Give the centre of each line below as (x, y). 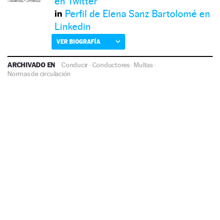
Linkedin (73, 26)
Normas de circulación (39, 73)
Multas (143, 65)
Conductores (111, 65)
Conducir (75, 65)
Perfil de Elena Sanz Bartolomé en (137, 14)
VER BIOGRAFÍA (78, 41)
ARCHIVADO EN (32, 64)
